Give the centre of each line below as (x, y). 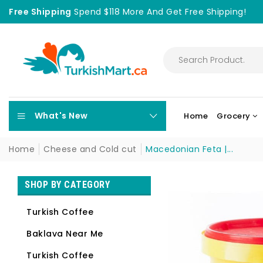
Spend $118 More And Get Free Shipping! (159, 11)
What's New (61, 116)
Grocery (234, 116)
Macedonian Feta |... (189, 149)
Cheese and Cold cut (90, 149)
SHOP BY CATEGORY (67, 185)
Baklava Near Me (65, 234)
